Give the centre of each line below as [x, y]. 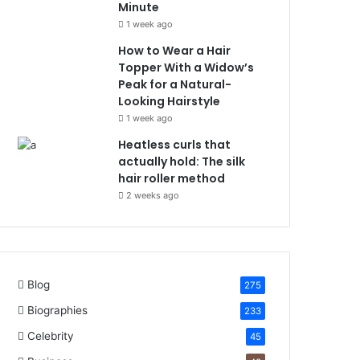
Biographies [58, 310]
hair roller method [173, 178]
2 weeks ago [153, 195]
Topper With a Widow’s [186, 67]
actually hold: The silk [182, 162]
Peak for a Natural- [175, 84]
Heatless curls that [175, 145]
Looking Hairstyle [170, 101]
